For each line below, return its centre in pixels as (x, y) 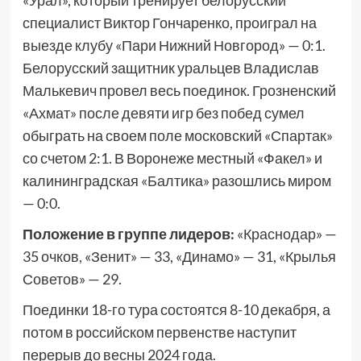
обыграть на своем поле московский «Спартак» (177, 136)
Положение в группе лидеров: (128, 234)
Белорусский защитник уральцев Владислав (170, 68)
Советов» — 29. (72, 279)
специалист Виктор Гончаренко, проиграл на (169, 23)
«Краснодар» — (285, 234)
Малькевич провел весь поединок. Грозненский (179, 91)
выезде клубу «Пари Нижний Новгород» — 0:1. (174, 46)
